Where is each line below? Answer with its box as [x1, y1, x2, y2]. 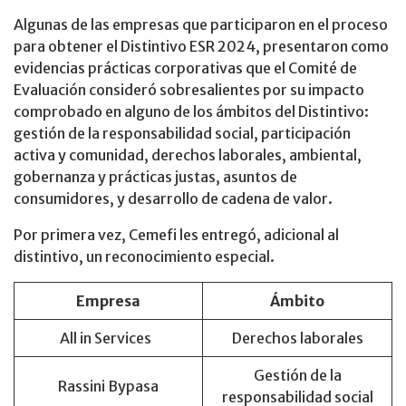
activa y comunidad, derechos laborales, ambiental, [14, 146, 362, 165]
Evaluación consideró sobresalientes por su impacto [14, 81, 364, 100]
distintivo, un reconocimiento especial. [14, 247, 275, 266]
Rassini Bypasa [58, 377, 159, 396]
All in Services [60, 329, 157, 348]
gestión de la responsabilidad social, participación [14, 124, 351, 143]
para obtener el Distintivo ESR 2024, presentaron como [14, 37, 389, 56]
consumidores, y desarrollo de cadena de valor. [14, 189, 333, 208]
